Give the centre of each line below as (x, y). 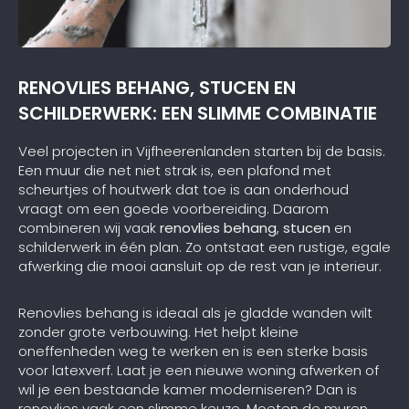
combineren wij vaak (89, 227)
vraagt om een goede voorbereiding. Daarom (173, 208)
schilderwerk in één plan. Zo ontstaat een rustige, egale (204, 246)
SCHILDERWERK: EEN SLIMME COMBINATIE (198, 114)
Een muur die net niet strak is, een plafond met (175, 170)
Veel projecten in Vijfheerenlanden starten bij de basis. (202, 151)
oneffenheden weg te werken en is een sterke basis (193, 351)
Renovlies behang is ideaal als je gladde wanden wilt (195, 312)
